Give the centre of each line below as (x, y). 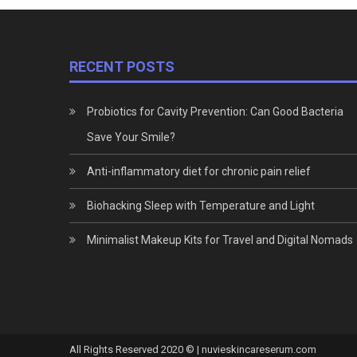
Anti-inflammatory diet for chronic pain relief (199, 171)
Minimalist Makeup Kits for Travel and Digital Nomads (220, 239)
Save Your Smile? (131, 137)
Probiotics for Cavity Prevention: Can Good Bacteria (216, 111)
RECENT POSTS (122, 66)
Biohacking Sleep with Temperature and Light (201, 205)
